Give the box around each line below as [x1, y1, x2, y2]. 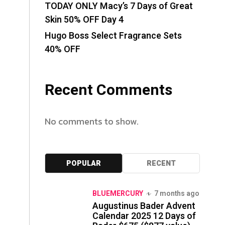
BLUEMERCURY [92, 188, 143, 199]
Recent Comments [45, 79, 172, 101]
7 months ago [154, 188, 199, 199]
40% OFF [45, 43, 80, 56]
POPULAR [66, 158, 101, 169]
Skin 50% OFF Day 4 [45, 13, 124, 27]
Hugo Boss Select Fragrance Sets [45, 29, 182, 43]
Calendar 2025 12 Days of [92, 209, 196, 223]
